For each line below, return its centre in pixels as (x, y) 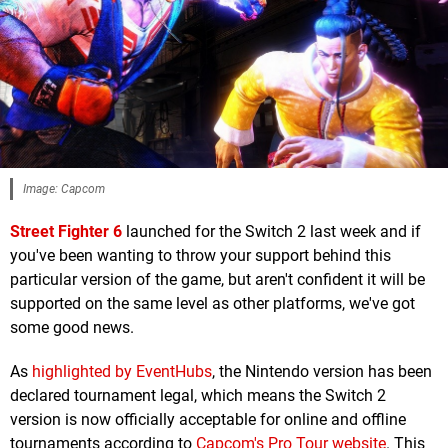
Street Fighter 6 (66, 231)
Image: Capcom (64, 188)
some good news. (72, 327)
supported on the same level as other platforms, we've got (212, 303)
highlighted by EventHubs (122, 371)
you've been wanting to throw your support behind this (200, 255)
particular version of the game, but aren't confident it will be (217, 279)
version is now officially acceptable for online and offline (208, 419)
